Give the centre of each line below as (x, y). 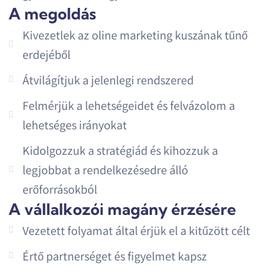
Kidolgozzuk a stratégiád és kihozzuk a (120, 150)
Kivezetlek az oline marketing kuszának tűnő (135, 35)
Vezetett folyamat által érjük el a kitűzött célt (136, 230)
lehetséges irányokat (74, 125)
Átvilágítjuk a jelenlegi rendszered (108, 80)
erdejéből (46, 54)
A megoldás (53, 14)
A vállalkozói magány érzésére (123, 209)
